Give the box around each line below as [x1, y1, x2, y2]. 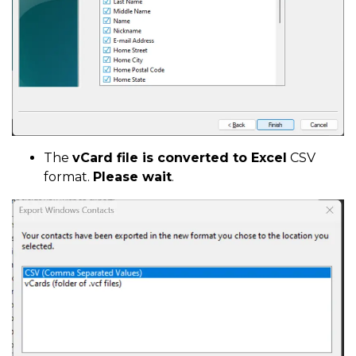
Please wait [93, 168, 172, 184]
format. [44, 168, 93, 184]
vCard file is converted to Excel [72, 149, 287, 165]
